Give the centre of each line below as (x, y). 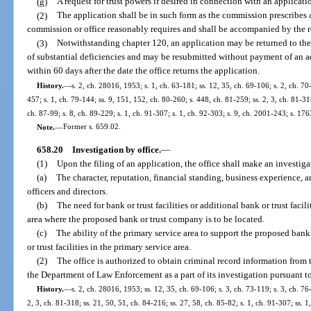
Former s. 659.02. (92, 127)
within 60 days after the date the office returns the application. (144, 71)
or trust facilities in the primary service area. (109, 246)
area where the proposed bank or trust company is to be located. (146, 219)
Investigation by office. (116, 149)
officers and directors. (68, 191)
